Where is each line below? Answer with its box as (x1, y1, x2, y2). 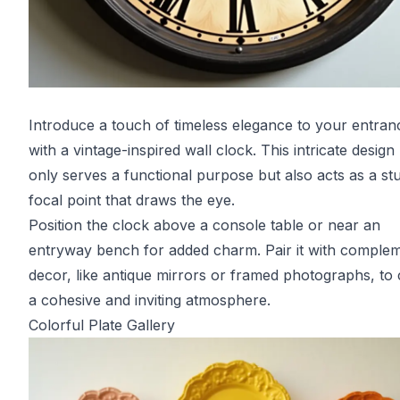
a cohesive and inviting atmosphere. (29, 291, 271, 309)
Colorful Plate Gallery (29, 316, 175, 334)
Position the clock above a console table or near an (29, 216, 380, 234)
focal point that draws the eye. (29, 191, 235, 209)
